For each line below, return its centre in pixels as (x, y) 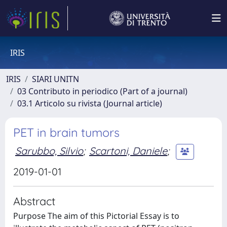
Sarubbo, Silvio (49, 150)
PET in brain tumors (66, 133)
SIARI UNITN (55, 79)
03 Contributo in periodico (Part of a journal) (102, 91)
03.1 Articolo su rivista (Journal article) (90, 103)
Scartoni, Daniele (128, 150)
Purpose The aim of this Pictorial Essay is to (96, 216)
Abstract (34, 201)
